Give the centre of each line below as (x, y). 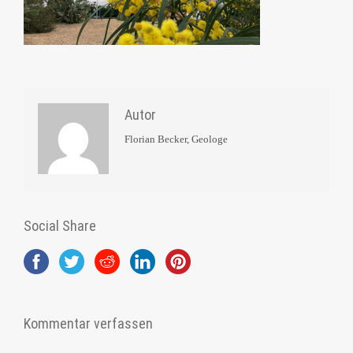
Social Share (60, 226)
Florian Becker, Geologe (176, 139)
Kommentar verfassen (88, 324)
